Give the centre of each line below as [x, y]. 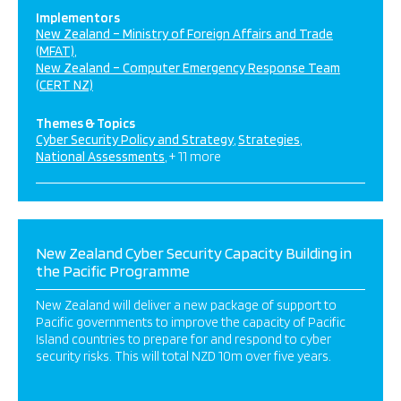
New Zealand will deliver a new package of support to [186, 305]
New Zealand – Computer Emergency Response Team [188, 68]
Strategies [269, 140]
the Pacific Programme [113, 271]
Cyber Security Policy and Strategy [135, 140]
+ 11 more [195, 157]
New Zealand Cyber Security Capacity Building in [194, 253]
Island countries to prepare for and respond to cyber [183, 339]
